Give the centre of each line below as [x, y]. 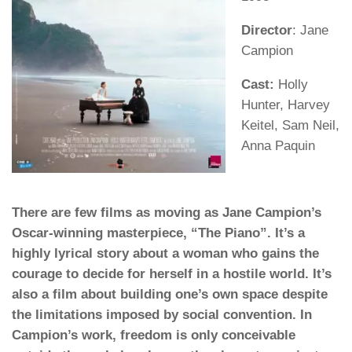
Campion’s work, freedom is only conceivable [154, 335]
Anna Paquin [278, 145]
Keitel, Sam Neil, [290, 125]
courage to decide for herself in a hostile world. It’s [172, 274]
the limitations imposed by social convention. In [162, 315]
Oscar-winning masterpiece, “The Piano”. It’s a [158, 233]
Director [267, 30]
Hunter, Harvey [286, 104]
